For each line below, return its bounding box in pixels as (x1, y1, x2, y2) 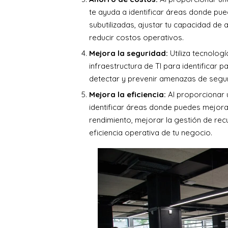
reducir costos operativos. (89, 33, 184, 43)
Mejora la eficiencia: (89, 90, 166, 100)
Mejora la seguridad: (89, 48, 170, 59)
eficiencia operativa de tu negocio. (89, 128, 212, 138)
